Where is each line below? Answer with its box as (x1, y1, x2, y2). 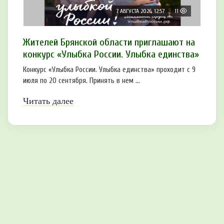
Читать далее (23, 95, 73, 106)
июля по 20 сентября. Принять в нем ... (23, 76, 140, 85)
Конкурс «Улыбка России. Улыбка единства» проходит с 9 (23, 65, 195, 74)
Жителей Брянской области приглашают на (23, 36, 195, 48)
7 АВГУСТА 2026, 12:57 (116, 7, 164, 14)
